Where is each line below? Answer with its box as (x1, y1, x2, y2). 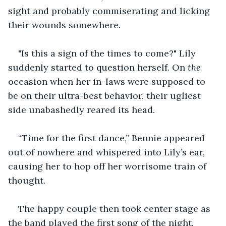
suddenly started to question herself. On (8, 61, 188, 73)
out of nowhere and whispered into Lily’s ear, (8, 146, 207, 158)
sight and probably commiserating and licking (8, 5, 212, 17)
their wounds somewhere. (8, 19, 121, 31)
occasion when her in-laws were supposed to (8, 75, 208, 87)
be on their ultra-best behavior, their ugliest (8, 89, 203, 101)
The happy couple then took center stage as (18, 202, 213, 214)
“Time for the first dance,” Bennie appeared (18, 132, 207, 144)
